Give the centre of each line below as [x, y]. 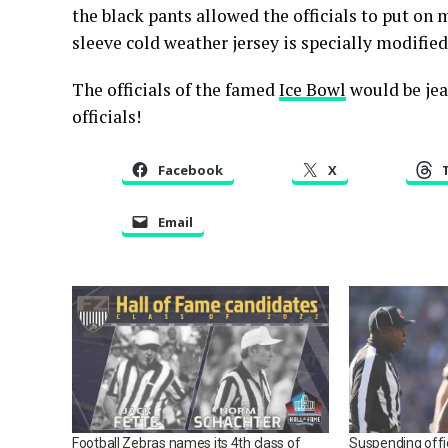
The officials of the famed [175, 89]
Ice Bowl [312, 89]
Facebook [190, 170]
